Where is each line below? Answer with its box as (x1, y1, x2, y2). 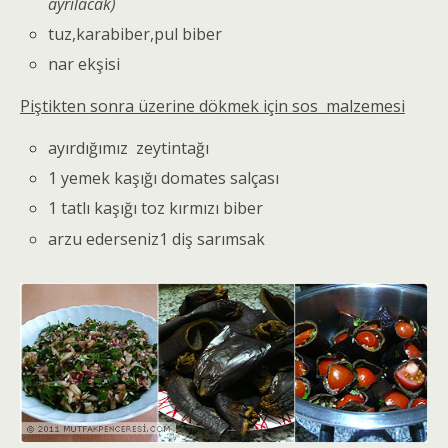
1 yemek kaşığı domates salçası (48, 167, 280, 190)
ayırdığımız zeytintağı (48, 137, 210, 160)
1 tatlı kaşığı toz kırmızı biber (48, 197, 264, 220)
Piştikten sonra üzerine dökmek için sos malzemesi (20, 95, 405, 118)
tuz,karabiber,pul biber (48, 22, 223, 45)
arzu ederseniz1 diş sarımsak (48, 227, 266, 250)
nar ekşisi (48, 53, 121, 76)
